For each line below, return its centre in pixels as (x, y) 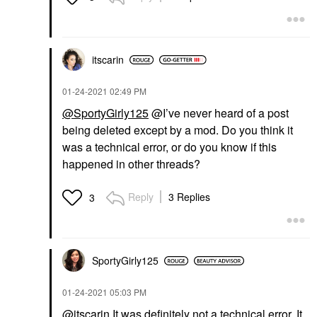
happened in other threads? (131, 164)
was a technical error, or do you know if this (169, 147)
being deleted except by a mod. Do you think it (178, 130)
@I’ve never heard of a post (219, 113)
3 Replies (189, 197)
